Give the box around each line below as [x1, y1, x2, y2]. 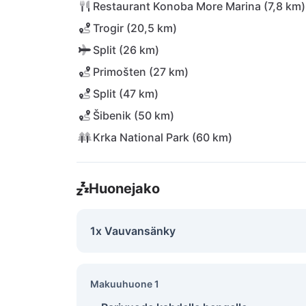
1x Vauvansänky [90, 224, 176, 238]
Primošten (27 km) [93, 65, 189, 79]
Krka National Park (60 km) [93, 130, 232, 144]
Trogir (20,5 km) [93, 21, 177, 35]
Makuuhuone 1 [90, 278, 159, 290]
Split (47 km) [93, 87, 158, 100]
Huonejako [88, 180, 160, 197]
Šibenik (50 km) [93, 109, 174, 122]
